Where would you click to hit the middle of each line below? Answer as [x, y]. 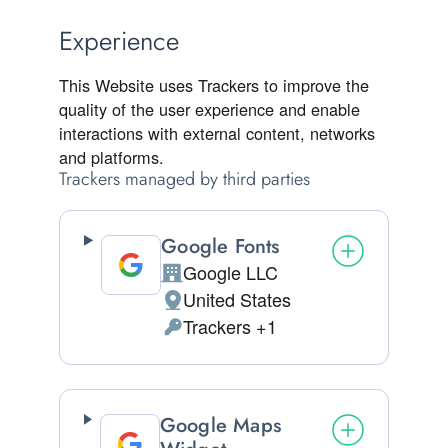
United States [237, 299]
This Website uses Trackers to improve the [214, 85]
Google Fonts [220, 246]
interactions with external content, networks [217, 133]
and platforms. [111, 157]
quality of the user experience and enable [209, 109]
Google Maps [220, 425]
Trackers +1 [230, 326]
